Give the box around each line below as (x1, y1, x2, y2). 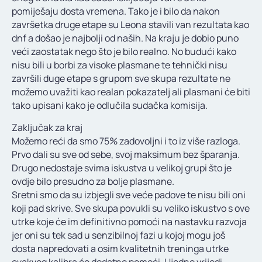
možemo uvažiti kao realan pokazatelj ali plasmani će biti (12, 85, 250, 98)
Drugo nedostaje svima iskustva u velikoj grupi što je (12, 161, 232, 174)
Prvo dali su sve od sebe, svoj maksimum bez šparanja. (12, 147, 240, 161)
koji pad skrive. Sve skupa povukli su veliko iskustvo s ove (12, 201, 250, 215)
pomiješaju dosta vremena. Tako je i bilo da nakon (12, 4, 220, 18)
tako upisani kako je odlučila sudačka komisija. (12, 98, 208, 112)
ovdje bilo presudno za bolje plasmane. (12, 174, 174, 188)
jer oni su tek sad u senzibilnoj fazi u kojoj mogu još (12, 228, 225, 242)
